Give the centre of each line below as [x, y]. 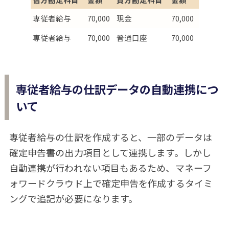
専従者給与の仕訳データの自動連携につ [117, 89]
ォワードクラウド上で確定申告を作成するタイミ [111, 183]
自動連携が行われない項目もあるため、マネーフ [110, 167]
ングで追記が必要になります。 [73, 198]
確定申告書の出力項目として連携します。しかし [110, 152]
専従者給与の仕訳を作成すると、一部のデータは [110, 137]
